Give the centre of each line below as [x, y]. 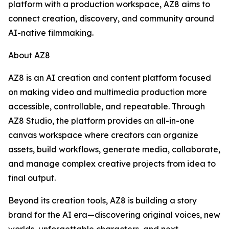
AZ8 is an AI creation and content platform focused [110, 78]
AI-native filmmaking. [51, 33]
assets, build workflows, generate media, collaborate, [114, 150]
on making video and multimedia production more [108, 92]
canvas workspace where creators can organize [103, 135]
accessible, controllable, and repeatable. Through [107, 107]
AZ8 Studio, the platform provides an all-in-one [101, 121]
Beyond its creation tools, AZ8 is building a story [102, 201]
